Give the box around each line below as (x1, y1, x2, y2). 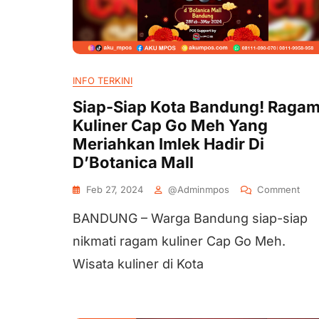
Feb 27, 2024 (86, 184, 143, 195)
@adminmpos (168, 184, 229, 195)
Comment (257, 184, 300, 195)
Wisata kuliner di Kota (73, 256, 204, 271)
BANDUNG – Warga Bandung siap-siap (73, 211, 308, 226)
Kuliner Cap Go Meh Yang (73, 116, 268, 135)
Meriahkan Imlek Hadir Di (73, 135, 264, 153)
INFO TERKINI (73, 75, 132, 86)
